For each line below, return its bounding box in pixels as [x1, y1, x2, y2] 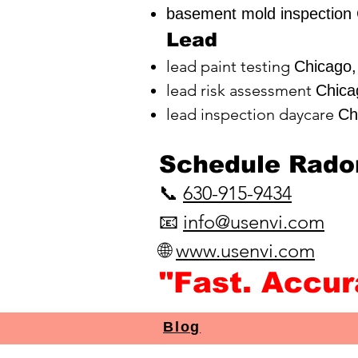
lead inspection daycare [166, 105, 338, 124]
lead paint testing [166, 57, 294, 76]
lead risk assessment [166, 81, 316, 100]
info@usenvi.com [183, 210, 324, 233]
